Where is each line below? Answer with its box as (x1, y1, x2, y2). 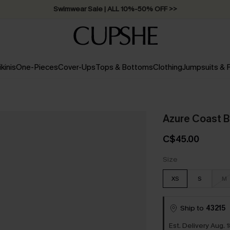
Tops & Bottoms (95, 62, 153, 72)
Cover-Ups (57, 62, 95, 72)
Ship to (180, 203, 204, 213)
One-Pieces (15, 62, 58, 72)
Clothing (152, 62, 182, 72)
